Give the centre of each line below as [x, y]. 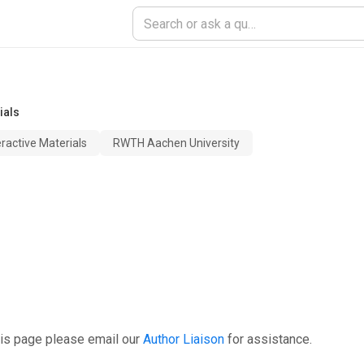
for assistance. [270, 339]
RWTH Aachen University [176, 143]
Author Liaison [184, 339]
